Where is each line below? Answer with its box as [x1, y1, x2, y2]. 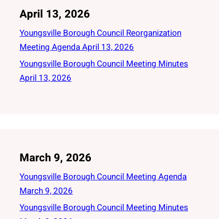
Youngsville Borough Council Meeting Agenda [20, 171, 187, 183]
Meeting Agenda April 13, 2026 [20, 41, 134, 53]
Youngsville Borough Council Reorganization [20, 27, 181, 39]
